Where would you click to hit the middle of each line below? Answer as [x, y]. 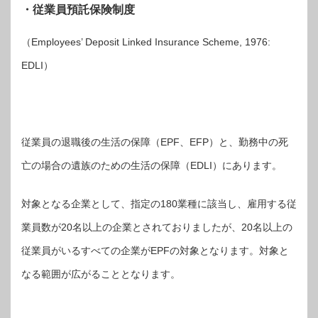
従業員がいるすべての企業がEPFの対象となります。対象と [155, 250]
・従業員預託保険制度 [78, 10]
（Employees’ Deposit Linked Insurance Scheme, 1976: [146, 42]
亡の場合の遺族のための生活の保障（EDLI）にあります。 [152, 165]
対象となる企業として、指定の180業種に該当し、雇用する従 [159, 203]
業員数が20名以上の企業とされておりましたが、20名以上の [157, 227]
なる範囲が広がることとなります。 [101, 274]
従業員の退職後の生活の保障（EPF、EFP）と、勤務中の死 [155, 142]
